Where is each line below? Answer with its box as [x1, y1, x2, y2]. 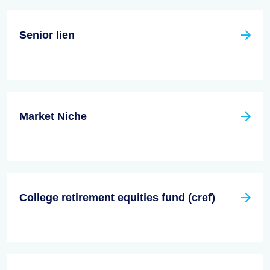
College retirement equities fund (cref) [19, 192, 215, 204]
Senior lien [19, 29, 75, 42]
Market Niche [19, 110, 87, 123]
